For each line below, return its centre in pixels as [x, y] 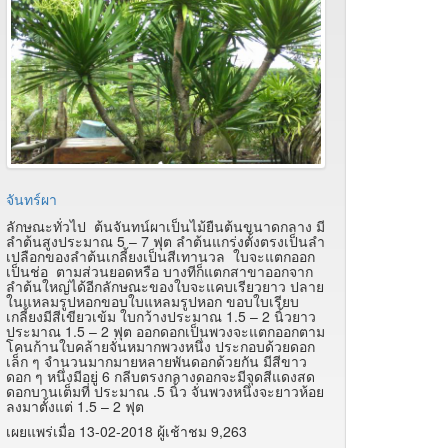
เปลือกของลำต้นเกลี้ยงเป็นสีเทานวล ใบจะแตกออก [160, 255]
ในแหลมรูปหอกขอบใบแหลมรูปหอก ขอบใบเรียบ [152, 300]
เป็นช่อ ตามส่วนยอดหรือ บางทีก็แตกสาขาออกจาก [159, 270]
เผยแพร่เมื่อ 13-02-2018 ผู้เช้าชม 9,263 [126, 430]
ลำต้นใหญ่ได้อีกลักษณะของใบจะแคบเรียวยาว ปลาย [165, 285]
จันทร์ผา [31, 198]
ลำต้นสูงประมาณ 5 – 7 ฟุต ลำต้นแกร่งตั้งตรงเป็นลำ [165, 240]
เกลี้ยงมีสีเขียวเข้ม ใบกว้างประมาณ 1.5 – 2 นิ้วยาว [161, 315]
